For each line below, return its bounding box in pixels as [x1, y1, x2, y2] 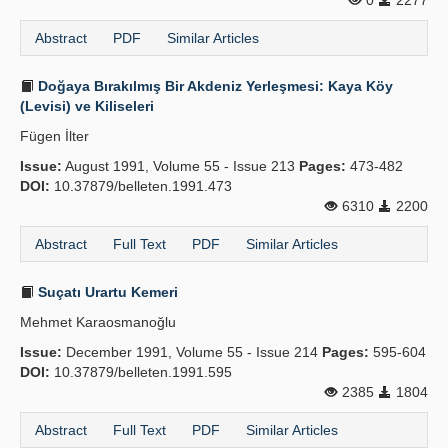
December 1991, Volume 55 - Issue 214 [62, 344, 322, 360]
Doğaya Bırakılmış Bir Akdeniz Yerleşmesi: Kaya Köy [34, 78, 393, 94]
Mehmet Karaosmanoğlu [20, 314, 176, 330]
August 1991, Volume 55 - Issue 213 [62, 158, 299, 174]
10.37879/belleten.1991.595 [50, 364, 232, 380]
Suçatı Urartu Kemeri [34, 284, 178, 300]
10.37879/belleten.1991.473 [50, 178, 232, 194]
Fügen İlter [20, 128, 89, 144]
